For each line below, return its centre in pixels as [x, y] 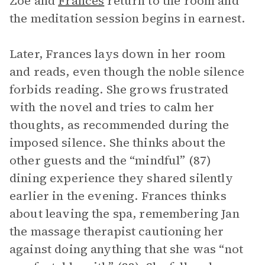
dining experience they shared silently [121, 178]
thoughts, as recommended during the [119, 125]
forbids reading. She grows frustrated [119, 89]
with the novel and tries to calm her [112, 107]
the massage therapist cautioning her [117, 231]
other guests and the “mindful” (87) [111, 160]
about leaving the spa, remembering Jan [125, 214]
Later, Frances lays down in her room [118, 54]
